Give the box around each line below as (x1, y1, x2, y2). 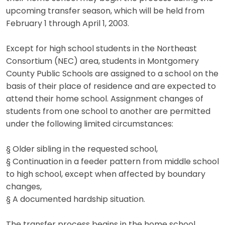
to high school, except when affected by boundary (6, 170, 205, 179)
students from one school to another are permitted (6, 107, 210, 116)
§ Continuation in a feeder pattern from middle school (6, 158, 219, 166)
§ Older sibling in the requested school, (6, 145, 158, 154)
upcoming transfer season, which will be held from (6, 7, 204, 16)
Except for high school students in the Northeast (6, 45, 197, 53)
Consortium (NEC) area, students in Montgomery (6, 57, 199, 66)
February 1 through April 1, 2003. (6, 20, 129, 28)
